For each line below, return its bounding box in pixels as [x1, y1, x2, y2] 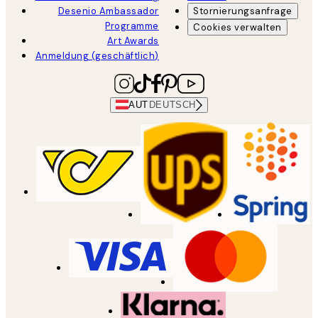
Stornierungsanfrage [193, 4, 292, 17]
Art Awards [106, 34, 159, 47]
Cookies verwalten [193, 21, 282, 33]
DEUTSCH [148, 99, 196, 111]
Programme [105, 19, 159, 32]
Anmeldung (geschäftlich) [35, 49, 159, 62]
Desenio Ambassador [57, 4, 159, 17]
